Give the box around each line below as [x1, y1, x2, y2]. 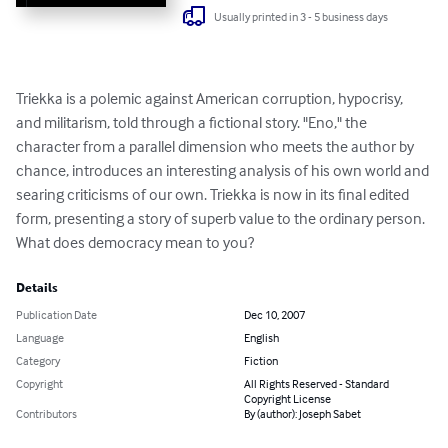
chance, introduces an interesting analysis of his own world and [16, 160, 432, 181]
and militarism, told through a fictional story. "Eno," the [16, 112, 370, 133]
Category [16, 353, 60, 369]
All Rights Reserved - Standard [244, 376, 389, 392]
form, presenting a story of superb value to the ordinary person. [16, 208, 428, 229]
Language [16, 330, 64, 346]
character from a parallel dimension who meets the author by [16, 136, 417, 157]
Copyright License [244, 391, 331, 407]
